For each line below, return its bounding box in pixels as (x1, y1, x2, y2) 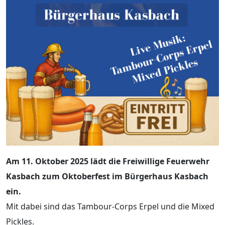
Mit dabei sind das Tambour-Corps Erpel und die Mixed (6, 201, 214, 212)
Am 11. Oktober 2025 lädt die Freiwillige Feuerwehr (6, 156, 209, 167)
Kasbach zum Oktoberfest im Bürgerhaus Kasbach (6, 171, 208, 182)
